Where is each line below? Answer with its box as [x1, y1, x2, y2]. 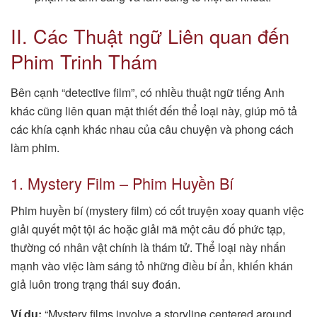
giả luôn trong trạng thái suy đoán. [11, 275, 180, 292]
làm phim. [11, 139, 59, 156]
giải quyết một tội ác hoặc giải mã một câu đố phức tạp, [11, 220, 285, 237]
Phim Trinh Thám [11, 47, 158, 75]
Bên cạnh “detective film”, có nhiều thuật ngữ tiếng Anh [11, 84, 284, 101]
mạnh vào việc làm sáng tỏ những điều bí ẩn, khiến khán [11, 257, 293, 274]
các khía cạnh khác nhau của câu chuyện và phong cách [11, 121, 294, 138]
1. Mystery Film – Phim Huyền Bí [11, 171, 234, 194]
